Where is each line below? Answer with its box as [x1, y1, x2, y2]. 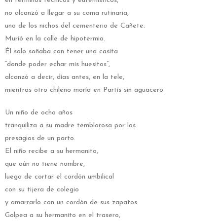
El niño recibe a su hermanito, [5, 147, 98, 155]
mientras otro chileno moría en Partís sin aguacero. [5, 86, 165, 94]
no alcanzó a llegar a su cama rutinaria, [5, 9, 129, 17]
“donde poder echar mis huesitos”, [5, 61, 110, 69]
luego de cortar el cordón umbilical [5, 173, 114, 181]
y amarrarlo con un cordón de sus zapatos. [5, 199, 139, 207]
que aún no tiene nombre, [5, 160, 85, 168]
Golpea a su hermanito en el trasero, [5, 212, 120, 220]
